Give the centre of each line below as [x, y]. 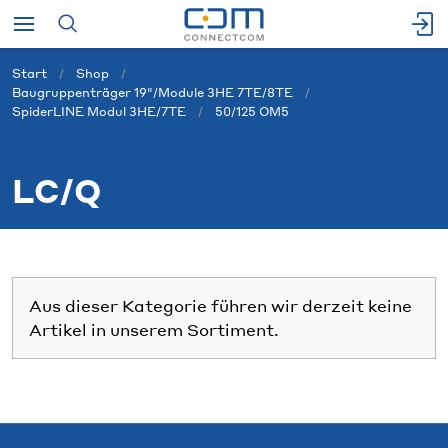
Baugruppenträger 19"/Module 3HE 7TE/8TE [152, 92]
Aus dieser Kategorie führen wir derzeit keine [220, 305]
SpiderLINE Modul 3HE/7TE [99, 111]
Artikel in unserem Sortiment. [154, 329]
